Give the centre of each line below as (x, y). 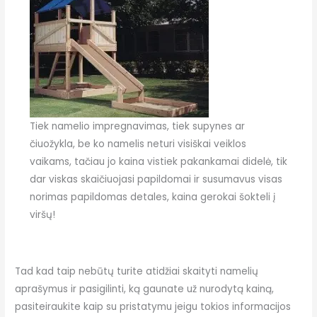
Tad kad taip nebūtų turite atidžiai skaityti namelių (137, 271)
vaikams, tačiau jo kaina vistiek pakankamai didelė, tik (158, 162)
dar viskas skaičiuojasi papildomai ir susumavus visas (156, 180)
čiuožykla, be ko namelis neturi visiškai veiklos (138, 144)
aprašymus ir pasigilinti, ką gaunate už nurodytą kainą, (145, 289)
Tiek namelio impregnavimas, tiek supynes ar (137, 127)
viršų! (42, 215)
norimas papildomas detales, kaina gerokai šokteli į (152, 197)
